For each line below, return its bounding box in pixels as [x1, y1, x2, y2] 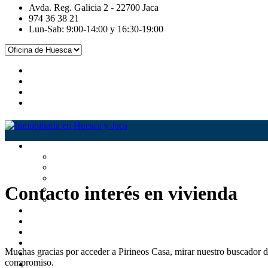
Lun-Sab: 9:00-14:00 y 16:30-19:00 [29, 24, 163, 34]
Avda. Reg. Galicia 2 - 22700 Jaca [29, 2, 159, 13]
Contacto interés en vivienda [5, 182, 237, 205]
